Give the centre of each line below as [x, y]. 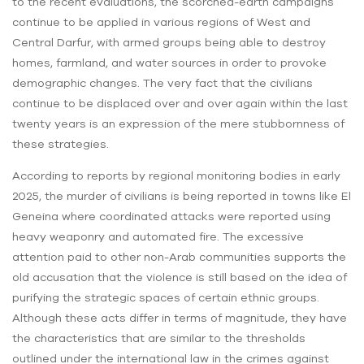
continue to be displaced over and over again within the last [180, 104]
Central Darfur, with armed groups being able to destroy [169, 43]
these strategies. [61, 144]
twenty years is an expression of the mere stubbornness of [178, 124]
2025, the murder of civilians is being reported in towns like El [182, 196]
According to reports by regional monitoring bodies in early [176, 176]
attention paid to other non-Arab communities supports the [179, 257]
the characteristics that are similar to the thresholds [159, 338]
